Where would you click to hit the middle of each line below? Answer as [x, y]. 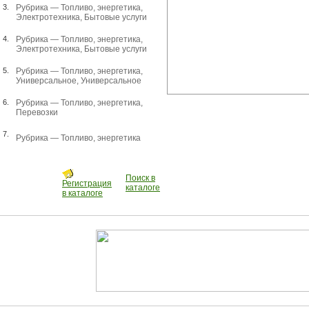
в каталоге [82, 193]
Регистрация [87, 183]
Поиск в [140, 178]
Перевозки [37, 112]
